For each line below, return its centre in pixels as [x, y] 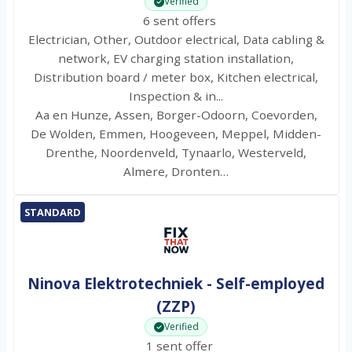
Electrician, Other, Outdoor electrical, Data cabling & [176, 40]
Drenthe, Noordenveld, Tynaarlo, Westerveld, [176, 153]
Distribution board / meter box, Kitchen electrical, [176, 77]
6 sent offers [176, 21]
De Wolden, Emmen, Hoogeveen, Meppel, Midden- [176, 134]
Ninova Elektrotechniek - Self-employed [176, 284]
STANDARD [52, 212]
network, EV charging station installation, [176, 59]
